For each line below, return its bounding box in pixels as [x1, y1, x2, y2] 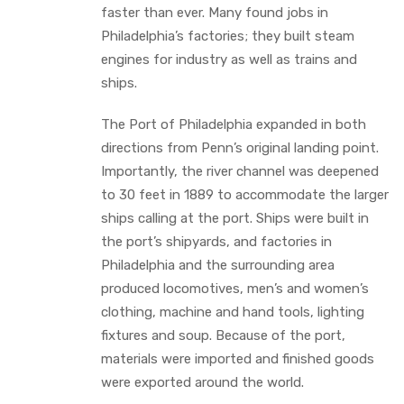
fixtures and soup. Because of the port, [101, 326, 345, 344]
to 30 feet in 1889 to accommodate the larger [101, 186, 389, 203]
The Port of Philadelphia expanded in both [101, 115, 366, 133]
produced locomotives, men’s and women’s [101, 280, 369, 297]
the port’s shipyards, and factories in [101, 233, 332, 250]
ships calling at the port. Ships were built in [101, 209, 369, 226]
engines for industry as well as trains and [101, 50, 357, 68]
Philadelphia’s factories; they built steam [101, 27, 354, 44]
